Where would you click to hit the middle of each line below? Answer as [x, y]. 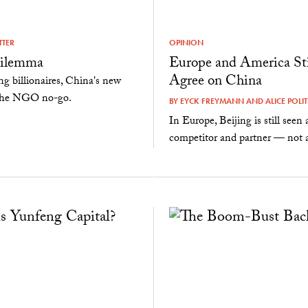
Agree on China [215, 83]
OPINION [186, 43]
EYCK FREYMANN [212, 101]
